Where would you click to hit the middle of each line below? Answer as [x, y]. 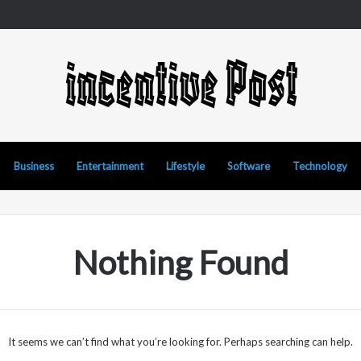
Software [249, 166]
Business [34, 166]
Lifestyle [185, 166]
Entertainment [110, 166]
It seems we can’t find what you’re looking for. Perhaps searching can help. [180, 342]
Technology [320, 166]
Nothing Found [180, 262]
